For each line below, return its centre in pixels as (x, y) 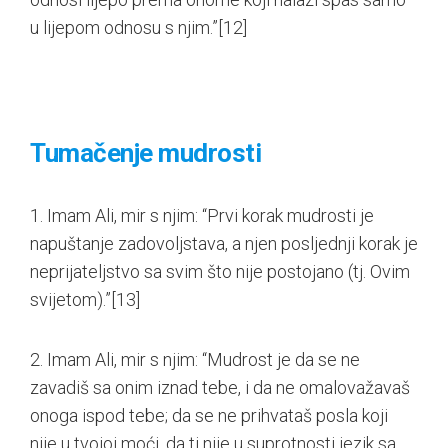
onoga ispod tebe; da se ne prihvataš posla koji (209, 415)
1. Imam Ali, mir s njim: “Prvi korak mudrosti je (202, 215)
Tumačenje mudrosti (145, 152)
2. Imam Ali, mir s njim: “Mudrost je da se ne (195, 359)
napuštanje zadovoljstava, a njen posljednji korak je (224, 243)
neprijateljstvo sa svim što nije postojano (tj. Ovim (220, 271)
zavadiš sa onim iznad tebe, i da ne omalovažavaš (220, 387)
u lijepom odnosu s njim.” (124, 27)
